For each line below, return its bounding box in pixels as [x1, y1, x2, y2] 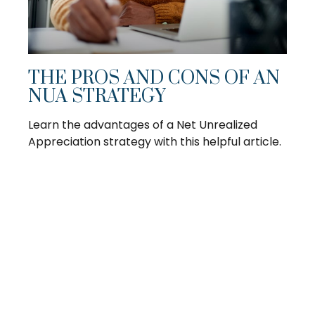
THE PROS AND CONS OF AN [28, 67, 280, 91]
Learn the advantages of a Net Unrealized [28, 117, 257, 134]
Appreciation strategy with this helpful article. [28, 134, 281, 150]
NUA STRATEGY [28, 85, 166, 109]
